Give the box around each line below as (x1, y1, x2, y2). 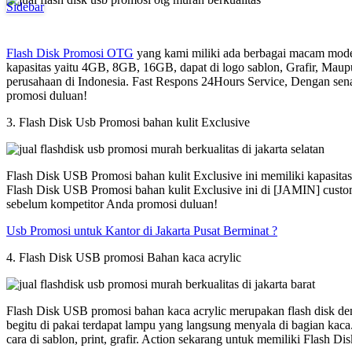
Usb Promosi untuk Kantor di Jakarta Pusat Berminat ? (6, 223, 277, 237)
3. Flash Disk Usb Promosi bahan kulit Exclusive (6, 115, 250, 129)
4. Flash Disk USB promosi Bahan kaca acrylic (6, 250, 241, 264)
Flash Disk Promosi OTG (6, 46, 134, 60)
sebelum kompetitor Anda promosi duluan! (6, 196, 218, 211)
